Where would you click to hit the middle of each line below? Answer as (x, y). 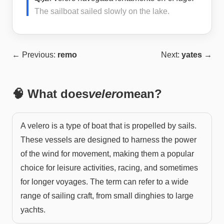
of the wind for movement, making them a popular (107, 153)
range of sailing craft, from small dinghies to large (107, 195)
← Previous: (35, 54)
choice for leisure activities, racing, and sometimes (109, 167)
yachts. (33, 209)
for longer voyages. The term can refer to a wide (104, 181)
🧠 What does (50, 93)
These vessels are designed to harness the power (108, 139)
